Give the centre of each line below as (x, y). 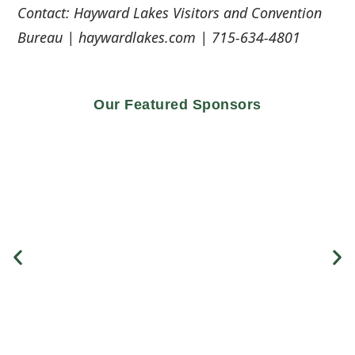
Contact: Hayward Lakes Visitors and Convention (170, 12)
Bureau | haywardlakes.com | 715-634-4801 (159, 37)
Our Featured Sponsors (177, 104)
